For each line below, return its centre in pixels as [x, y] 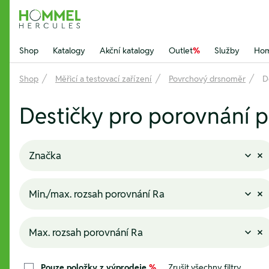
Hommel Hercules [58, 25]
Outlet [181, 50]
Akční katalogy [127, 50]
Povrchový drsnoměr [207, 79]
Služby [227, 50]
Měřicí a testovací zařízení [104, 79]
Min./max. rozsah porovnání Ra [97, 194]
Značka [45, 155]
